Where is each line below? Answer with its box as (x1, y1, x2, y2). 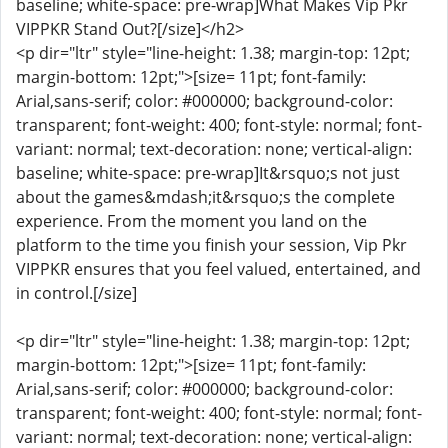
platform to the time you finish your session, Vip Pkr (16, 234, 407, 256)
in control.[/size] (16, 282, 137, 304)
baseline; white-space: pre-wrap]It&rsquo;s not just (16, 162, 400, 184)
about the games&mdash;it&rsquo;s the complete (16, 186, 395, 208)
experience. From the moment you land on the (16, 210, 367, 232)
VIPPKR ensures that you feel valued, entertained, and (16, 258, 421, 280)
